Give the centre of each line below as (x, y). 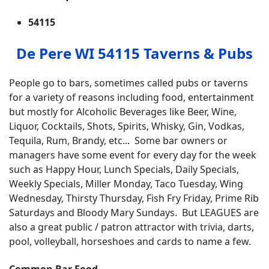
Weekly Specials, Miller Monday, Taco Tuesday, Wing (126, 184)
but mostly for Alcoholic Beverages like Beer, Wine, (123, 112)
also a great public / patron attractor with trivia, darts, (131, 227)
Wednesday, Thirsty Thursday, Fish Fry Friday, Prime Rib (134, 198)
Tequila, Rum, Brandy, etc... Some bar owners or (118, 141)
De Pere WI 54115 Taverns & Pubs (134, 53)
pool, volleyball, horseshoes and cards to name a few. (131, 242)
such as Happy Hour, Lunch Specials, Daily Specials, (124, 170)
